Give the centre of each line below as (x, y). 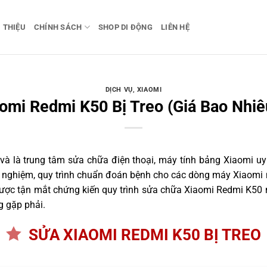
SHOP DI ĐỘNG (125, 27)
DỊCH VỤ (119, 90)
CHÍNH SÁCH (58, 27)
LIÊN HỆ (175, 27)
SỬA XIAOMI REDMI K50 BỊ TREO (145, 235)
